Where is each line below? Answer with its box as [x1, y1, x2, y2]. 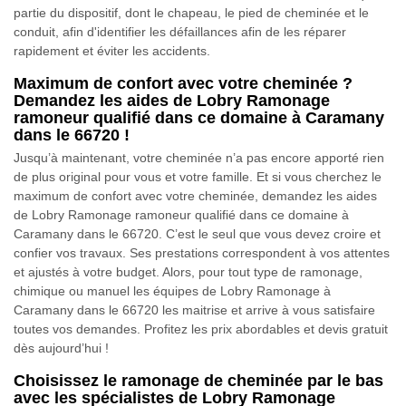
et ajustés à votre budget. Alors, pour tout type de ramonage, [14, 265, 362, 280]
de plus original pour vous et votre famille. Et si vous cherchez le [14, 169, 382, 185]
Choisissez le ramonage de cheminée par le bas [14, 372, 383, 391]
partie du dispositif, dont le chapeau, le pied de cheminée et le [14, 5, 369, 21]
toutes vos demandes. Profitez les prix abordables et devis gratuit [14, 322, 388, 337]
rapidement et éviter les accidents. [14, 43, 210, 59]
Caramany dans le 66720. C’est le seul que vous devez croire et [14, 227, 381, 242]
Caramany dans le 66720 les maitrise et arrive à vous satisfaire [14, 303, 375, 318]
